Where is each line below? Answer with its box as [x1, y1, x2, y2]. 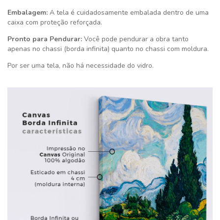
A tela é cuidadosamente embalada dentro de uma [48, 7, 209, 17]
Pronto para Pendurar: [7, 34, 82, 44]
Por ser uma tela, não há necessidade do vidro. [7, 60, 154, 70]
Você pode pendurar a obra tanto [82, 34, 189, 44]
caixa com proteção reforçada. [7, 17, 102, 27]
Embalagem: [7, 7, 48, 17]
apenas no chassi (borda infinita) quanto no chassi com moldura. [7, 44, 209, 54]
